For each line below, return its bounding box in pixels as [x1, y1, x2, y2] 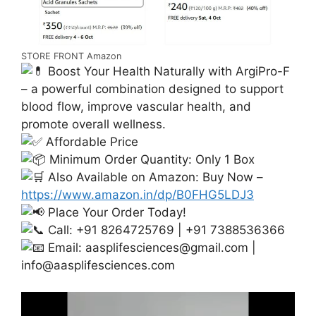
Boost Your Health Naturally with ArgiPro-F [44, 63, 290, 78]
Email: [44, 240, 85, 255]
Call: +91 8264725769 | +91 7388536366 [44, 222, 285, 237]
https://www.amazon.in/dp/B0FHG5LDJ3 [21, 187, 254, 202]
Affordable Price [42, 134, 138, 149]
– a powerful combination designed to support [21, 81, 284, 96]
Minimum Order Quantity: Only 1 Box [46, 152, 255, 166]
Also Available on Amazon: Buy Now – [44, 169, 263, 184]
